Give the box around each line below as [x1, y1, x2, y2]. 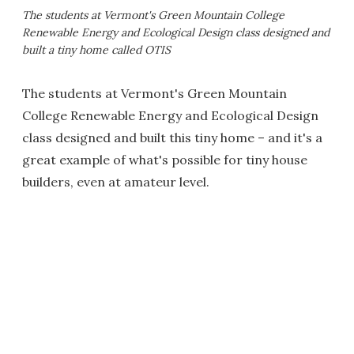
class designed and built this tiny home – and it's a [22, 130, 322, 146]
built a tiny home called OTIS [22, 43, 171, 58]
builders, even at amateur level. [22, 174, 209, 190]
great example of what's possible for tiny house [22, 152, 307, 168]
